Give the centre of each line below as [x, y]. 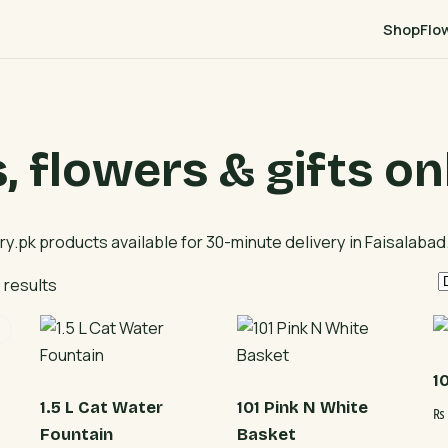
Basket [266, 434]
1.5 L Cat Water [102, 407]
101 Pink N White [302, 407]
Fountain [77, 434]
